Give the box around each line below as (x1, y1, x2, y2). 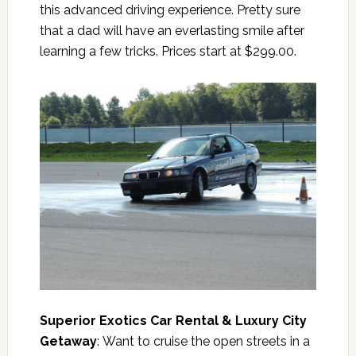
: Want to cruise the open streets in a (96, 333, 310, 349)
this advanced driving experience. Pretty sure (39, 2, 300, 17)
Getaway (39, 333, 97, 349)
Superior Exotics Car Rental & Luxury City (39, 312, 307, 328)
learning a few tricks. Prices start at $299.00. (39, 43, 296, 59)
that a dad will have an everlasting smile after (39, 22, 304, 38)
